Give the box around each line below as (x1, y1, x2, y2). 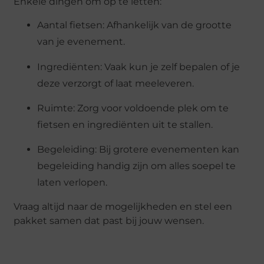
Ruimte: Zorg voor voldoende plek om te (37, 103, 229, 114)
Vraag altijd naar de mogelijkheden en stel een (14, 200, 233, 212)
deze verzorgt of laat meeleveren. (37, 77, 194, 89)
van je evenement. (37, 36, 126, 48)
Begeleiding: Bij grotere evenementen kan (37, 144, 240, 156)
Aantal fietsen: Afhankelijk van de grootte (37, 19, 232, 31)
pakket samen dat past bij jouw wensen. (14, 214, 204, 226)
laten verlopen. (37, 177, 108, 189)
